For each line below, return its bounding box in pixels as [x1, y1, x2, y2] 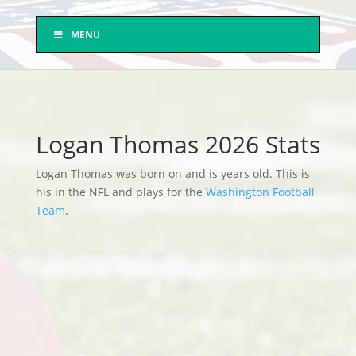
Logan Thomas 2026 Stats [35, 128, 320, 161]
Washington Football [205, 184, 315, 199]
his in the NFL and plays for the [35, 184, 206, 199]
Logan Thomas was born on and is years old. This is [35, 166, 310, 181]
